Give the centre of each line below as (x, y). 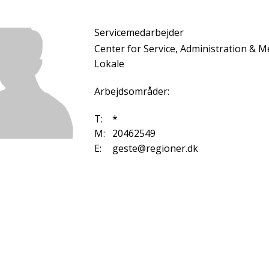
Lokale (109, 63)
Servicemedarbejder (139, 32)
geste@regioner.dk (155, 148)
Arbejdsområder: (132, 91)
